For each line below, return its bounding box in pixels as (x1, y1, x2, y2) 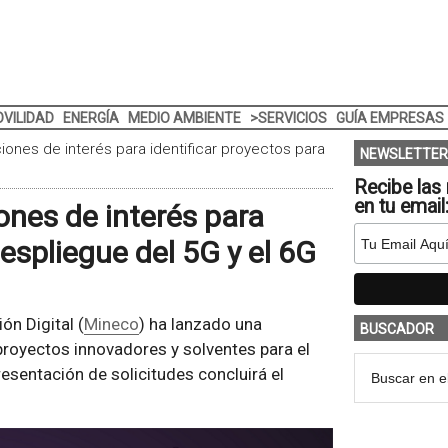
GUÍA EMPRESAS (335, 110, 444, 126)
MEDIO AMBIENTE (127, 110, 241, 126)
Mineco (83, 314, 139, 334)
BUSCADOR (359, 321, 434, 337)
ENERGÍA (62, 110, 119, 126)
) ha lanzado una (138, 314, 262, 334)
